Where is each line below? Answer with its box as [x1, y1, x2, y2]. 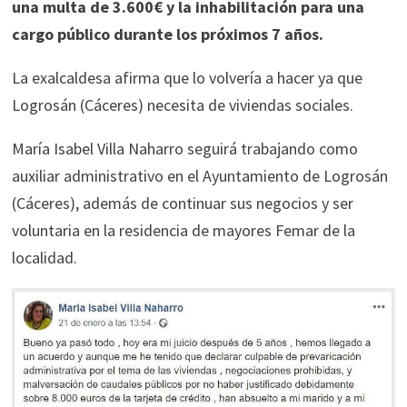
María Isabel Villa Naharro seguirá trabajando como [11, 138, 358, 159]
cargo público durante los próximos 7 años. [11, 24, 323, 45]
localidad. [11, 247, 77, 268]
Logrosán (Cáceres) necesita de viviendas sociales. [11, 94, 353, 115]
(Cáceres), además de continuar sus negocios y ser [11, 193, 353, 213]
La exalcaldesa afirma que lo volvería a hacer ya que [11, 67, 362, 88]
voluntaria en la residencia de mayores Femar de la [11, 220, 355, 241]
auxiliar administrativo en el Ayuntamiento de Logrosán [11, 165, 388, 186]
